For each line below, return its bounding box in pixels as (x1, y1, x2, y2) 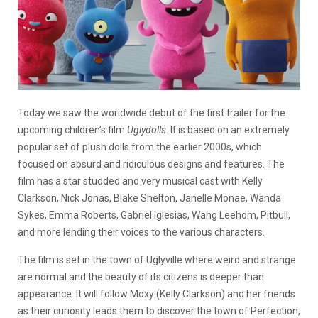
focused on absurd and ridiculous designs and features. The (18, 158, 285, 170)
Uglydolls (127, 124, 166, 136)
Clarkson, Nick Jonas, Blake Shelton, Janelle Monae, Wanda (18, 192, 281, 204)
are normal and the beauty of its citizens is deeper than (18, 270, 264, 283)
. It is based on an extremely (166, 124, 290, 136)
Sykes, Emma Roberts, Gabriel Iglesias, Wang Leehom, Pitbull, (18, 209, 290, 221)
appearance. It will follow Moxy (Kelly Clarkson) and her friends (18, 287, 295, 300)
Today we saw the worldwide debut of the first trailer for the (18, 106, 285, 119)
